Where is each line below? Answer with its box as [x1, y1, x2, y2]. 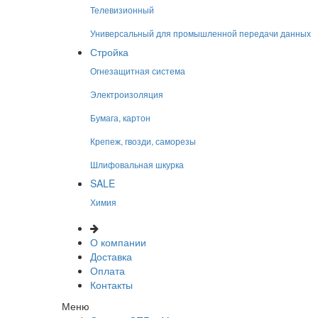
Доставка [90, 249, 132, 263]
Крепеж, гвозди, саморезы [90, 135, 196, 147]
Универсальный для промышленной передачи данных [90, 27, 311, 39]
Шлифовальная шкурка [90, 158, 184, 170]
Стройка [90, 45, 128, 59]
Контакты [90, 278, 133, 292]
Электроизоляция [90, 88, 163, 100]
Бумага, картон [90, 111, 150, 124]
